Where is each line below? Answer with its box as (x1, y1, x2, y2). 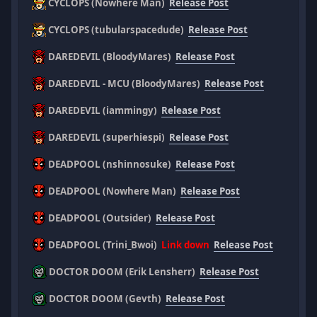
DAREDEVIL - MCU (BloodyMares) (46, 76, 205, 90)
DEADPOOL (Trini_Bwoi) (46, 238, 162, 251)
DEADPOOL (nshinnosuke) (46, 157, 176, 171)
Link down (161, 238, 210, 251)
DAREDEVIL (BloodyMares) (46, 50, 176, 63)
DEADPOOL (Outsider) (46, 211, 156, 224)
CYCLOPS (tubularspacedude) (46, 23, 189, 36)
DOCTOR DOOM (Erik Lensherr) (47, 265, 200, 278)
